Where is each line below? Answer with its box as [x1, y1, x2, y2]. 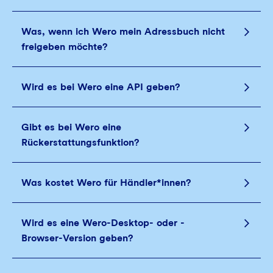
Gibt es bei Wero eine [21, 121, 121, 133]
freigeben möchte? [21, 41, 107, 52]
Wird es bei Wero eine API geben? [21, 81, 180, 93]
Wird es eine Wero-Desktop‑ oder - [21, 217, 185, 229]
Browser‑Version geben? [21, 232, 133, 244]
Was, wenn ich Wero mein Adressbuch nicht [21, 26, 225, 37]
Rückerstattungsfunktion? [21, 136, 139, 148]
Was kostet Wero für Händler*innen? [21, 177, 191, 188]
